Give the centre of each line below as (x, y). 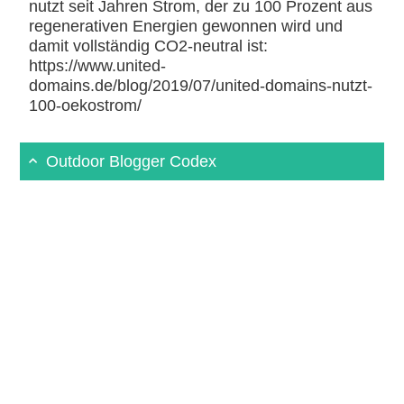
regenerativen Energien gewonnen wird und (186, 26)
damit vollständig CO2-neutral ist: (149, 46)
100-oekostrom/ (86, 105)
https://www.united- (98, 65)
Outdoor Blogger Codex (132, 161)
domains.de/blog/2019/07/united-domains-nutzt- (201, 85)
